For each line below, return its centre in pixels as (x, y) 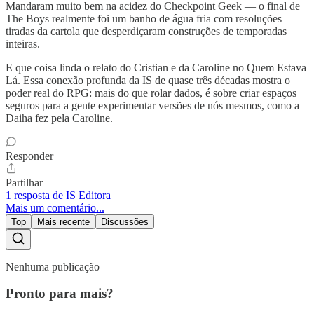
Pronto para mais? (60, 294)
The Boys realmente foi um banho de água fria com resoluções (144, 18)
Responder (29, 156)
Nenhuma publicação (53, 266)
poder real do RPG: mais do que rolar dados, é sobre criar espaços (151, 93)
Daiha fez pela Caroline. (59, 118)
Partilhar (24, 182)
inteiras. (23, 43)
